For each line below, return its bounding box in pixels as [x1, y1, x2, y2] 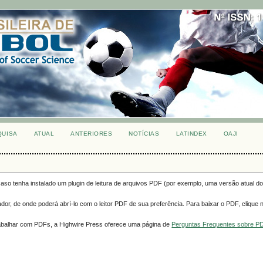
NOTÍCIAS [129, 130, 160, 137]
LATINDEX [176, 130, 207, 137]
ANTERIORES [70, 130, 113, 137]
